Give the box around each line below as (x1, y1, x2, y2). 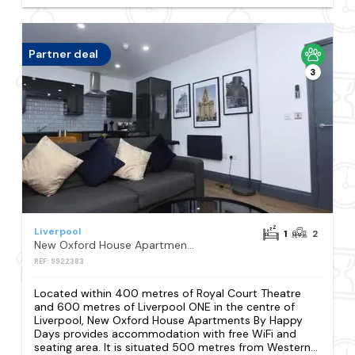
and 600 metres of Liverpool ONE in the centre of (34, 299, 296, 314)
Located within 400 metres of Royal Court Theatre (34, 285, 302, 300)
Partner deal (29, 47, 99, 62)
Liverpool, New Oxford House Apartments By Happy (34, 312, 303, 327)
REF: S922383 (34, 256, 85, 266)
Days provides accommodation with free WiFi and (34, 326, 297, 341)
